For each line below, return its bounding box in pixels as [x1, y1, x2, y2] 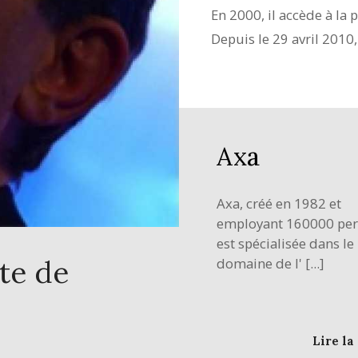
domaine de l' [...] [217, 253, 324, 272]
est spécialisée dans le [217, 233, 355, 253]
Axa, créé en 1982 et [217, 193, 342, 213]
